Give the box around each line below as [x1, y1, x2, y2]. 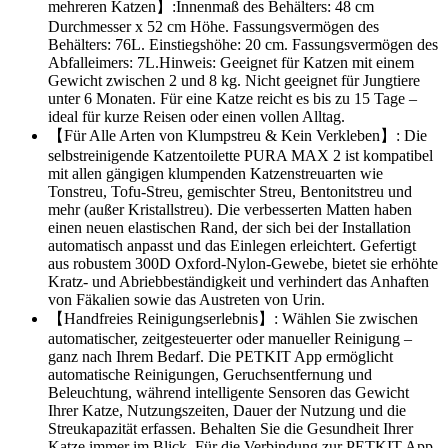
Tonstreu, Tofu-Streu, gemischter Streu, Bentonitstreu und [48, 183, 412, 201]
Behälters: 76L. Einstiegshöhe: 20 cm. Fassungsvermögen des [48, 36, 438, 54]
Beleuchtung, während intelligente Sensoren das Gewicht [48, 384, 409, 402]
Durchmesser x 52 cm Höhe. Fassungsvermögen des [48, 18, 379, 36]
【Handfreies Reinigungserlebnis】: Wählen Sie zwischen [48, 310, 418, 328]
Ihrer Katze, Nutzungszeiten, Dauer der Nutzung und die [48, 402, 406, 420]
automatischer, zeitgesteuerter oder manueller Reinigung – [48, 330, 412, 348]
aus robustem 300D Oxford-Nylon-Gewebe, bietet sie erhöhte [48, 255, 438, 273]
